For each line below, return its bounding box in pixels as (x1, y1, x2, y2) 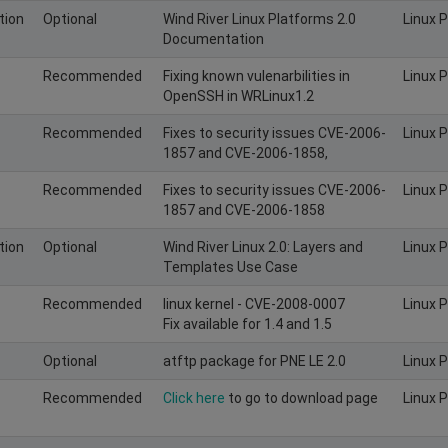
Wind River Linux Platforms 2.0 (163, 10, 356, 27)
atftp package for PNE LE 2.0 (163, 352, 346, 369)
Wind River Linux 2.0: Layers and (163, 238, 363, 255)
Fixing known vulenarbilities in (163, 67, 350, 84)
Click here (163, 389, 228, 406)
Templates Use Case (163, 258, 298, 275)
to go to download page (228, 389, 378, 406)
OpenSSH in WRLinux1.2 (163, 87, 314, 104)
